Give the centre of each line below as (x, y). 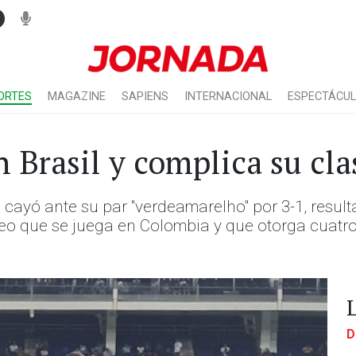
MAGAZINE (77, 97)
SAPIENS (145, 97)
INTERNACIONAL (228, 97)
